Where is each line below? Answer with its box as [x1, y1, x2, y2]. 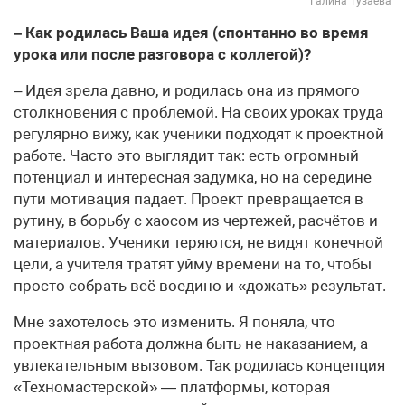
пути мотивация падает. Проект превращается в [14, 190, 363, 209]
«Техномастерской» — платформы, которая [14, 378, 330, 397]
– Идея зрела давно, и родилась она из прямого [14, 81, 360, 100]
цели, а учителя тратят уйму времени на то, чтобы [14, 255, 372, 274]
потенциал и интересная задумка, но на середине [14, 168, 372, 187]
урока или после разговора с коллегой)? [14, 45, 311, 64]
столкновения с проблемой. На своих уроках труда [14, 103, 383, 122]
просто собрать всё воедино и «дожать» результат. [14, 277, 386, 296]
